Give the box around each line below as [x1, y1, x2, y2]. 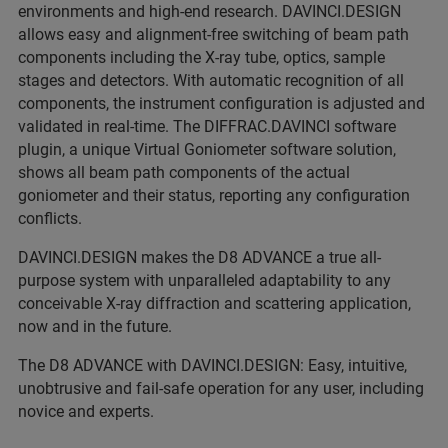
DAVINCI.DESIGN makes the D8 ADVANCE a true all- [18, 247, 381, 267]
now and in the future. [18, 316, 172, 336]
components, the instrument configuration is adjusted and [18, 93, 425, 113]
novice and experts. [18, 401, 154, 421]
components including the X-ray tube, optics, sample [18, 47, 385, 67]
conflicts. [18, 208, 82, 228]
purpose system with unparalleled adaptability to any [18, 270, 391, 290]
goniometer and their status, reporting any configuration [18, 185, 410, 205]
